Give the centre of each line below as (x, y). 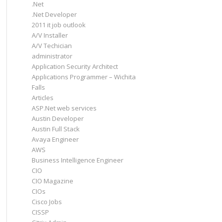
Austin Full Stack (55, 129)
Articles (42, 98)
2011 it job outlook (58, 25)
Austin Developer (57, 118)
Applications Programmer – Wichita (83, 77)
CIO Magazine (52, 181)
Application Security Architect (75, 66)
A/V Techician (52, 46)
